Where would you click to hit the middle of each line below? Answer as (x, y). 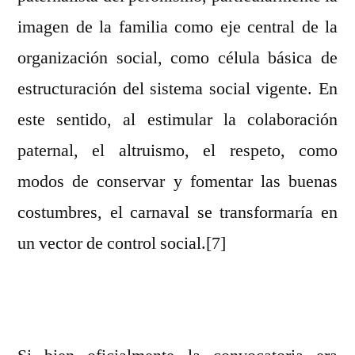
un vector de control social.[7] (122, 244)
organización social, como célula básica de (177, 58)
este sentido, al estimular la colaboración (177, 120)
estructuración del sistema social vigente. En (177, 89)
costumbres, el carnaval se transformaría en (177, 213)
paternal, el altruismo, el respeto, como (177, 151)
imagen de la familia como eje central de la (177, 27)
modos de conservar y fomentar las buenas (177, 182)
